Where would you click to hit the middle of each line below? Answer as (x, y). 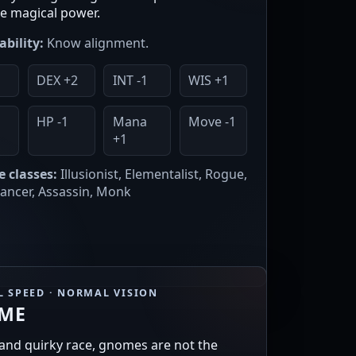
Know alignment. (96, 43)
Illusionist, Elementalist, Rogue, (152, 174)
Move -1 (213, 122)
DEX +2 (57, 81)
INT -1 (130, 81)
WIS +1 (209, 81)
